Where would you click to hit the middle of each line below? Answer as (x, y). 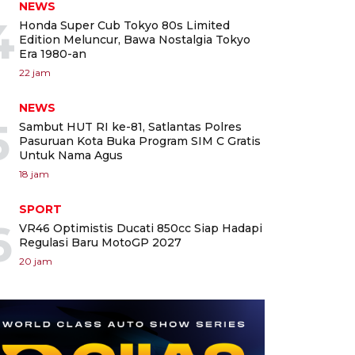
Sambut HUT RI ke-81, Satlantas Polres (130, 127)
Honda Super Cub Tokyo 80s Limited (124, 26)
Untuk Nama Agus (71, 156)
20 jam (36, 261)
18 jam (34, 174)
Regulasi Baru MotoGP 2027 (100, 243)
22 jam (35, 73)
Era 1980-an (53, 54)
